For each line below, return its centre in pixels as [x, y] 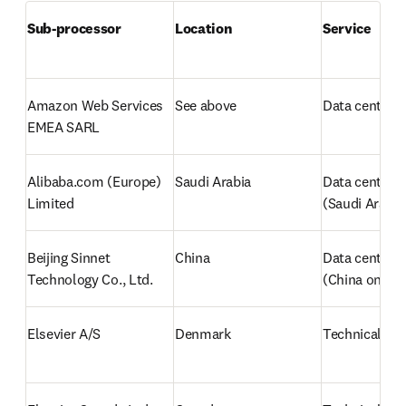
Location [204, 28]
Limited [51, 203]
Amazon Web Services [95, 105]
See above [206, 105]
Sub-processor [74, 28]
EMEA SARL [64, 127]
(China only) [361, 279]
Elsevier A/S [64, 333]
